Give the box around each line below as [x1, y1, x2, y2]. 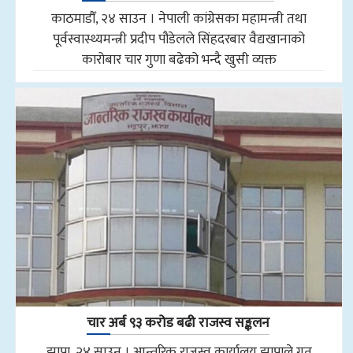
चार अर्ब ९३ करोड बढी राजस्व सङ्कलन [87, 311, 269, 335]
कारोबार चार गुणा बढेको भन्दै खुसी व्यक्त [81, 47, 277, 71]
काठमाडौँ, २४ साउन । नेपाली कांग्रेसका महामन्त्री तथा [51, 6, 307, 30]
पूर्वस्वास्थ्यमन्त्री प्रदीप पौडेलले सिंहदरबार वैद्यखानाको [53, 27, 305, 50]
